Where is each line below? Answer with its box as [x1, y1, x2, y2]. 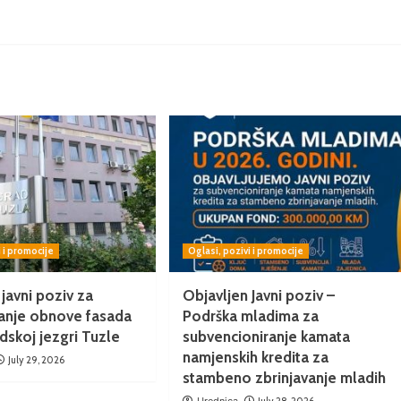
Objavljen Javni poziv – [183, 286, 336, 305]
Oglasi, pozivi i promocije [188, 244, 304, 258]
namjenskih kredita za [183, 348, 329, 367]
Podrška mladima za [183, 307, 320, 326]
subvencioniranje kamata [183, 328, 351, 346]
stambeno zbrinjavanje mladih [183, 369, 387, 388]
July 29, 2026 [8, 354, 65, 367]
